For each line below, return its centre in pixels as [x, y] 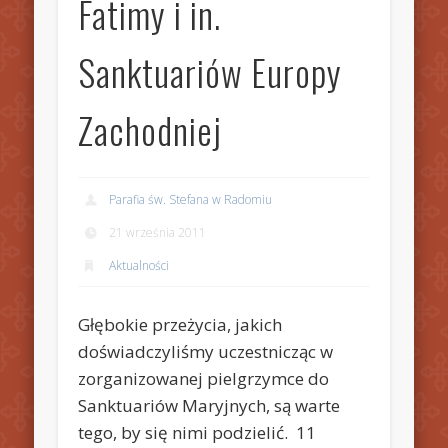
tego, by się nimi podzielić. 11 [197, 432]
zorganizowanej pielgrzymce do [204, 378]
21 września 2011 [158, 232]
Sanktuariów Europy [210, 72]
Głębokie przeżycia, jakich [180, 324]
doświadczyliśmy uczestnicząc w [206, 351]
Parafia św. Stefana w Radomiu [191, 199]
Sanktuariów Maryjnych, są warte [209, 405]
